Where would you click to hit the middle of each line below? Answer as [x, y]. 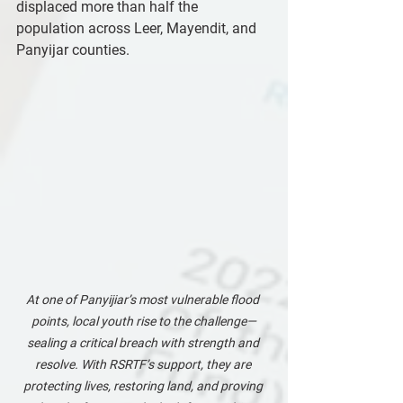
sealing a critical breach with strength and [144, 343]
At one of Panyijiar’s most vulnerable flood [144, 300]
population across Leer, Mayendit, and [138, 28]
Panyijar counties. [73, 50]
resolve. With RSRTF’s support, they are [144, 364]
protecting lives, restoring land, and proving [144, 386]
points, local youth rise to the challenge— [144, 321]
